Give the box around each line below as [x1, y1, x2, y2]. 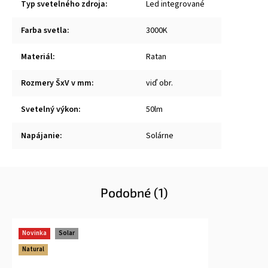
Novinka [22, 229, 47, 238]
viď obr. [146, 77, 173, 90]
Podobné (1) [100, 185, 168, 200]
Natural [22, 245, 44, 254]
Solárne [146, 130, 173, 142]
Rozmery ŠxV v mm [21, 77, 92, 90]
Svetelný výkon [21, 103, 78, 116]
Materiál [21, 51, 53, 63]
